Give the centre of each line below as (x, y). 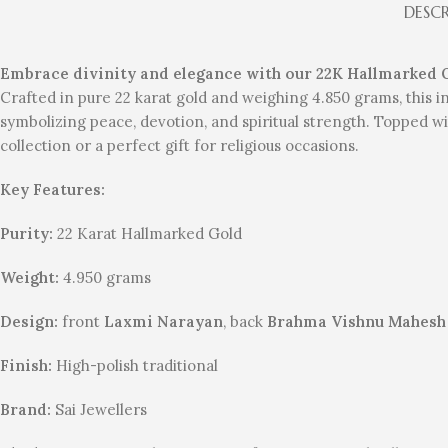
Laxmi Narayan (163, 322)
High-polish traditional (135, 366)
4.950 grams (105, 278)
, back (245, 322)
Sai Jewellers (99, 410)
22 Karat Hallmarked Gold (147, 234)
